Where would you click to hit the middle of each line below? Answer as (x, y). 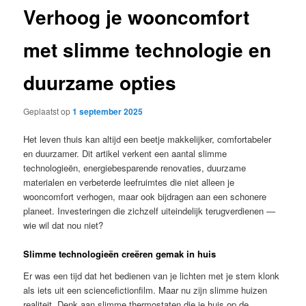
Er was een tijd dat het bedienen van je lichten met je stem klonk (152, 275)
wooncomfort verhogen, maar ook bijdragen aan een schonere (145, 196)
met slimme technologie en (148, 50)
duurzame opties (100, 83)
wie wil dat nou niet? (64, 225)
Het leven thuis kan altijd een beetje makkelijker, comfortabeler (148, 139)
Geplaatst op (48, 111)
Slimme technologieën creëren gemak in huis (120, 254)
